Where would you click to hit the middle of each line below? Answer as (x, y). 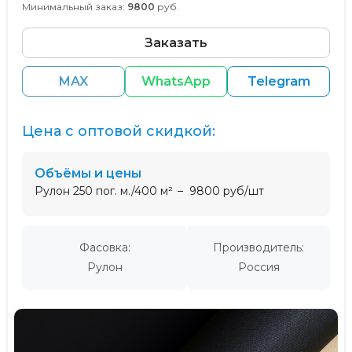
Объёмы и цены (93, 173)
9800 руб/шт (227, 191)
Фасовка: (104, 247)
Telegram (279, 81)
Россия (258, 267)
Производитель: (258, 247)
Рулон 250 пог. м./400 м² (104, 191)
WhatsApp (176, 81)
